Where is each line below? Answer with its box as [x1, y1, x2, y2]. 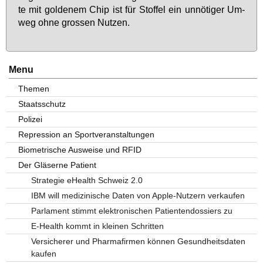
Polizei [18, 114, 43, 124]
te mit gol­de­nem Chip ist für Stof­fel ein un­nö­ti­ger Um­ [18, 4, 245, 15]
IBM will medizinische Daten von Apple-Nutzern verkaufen [31, 190, 245, 200]
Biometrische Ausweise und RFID [18, 144, 142, 154]
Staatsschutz [18, 99, 66, 109]
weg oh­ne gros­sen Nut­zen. [18, 16, 130, 28]
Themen [18, 83, 50, 93]
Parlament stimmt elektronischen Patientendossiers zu [31, 205, 232, 215]
